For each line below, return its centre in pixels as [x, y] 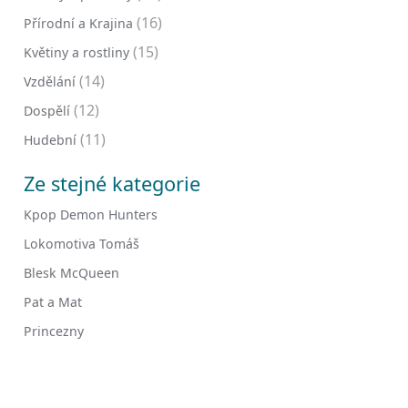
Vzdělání [50, 82]
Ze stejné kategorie [112, 184]
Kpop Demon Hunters [91, 214]
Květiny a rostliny [76, 52]
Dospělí [47, 111]
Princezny [54, 331]
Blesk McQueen [71, 273]
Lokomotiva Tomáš [82, 244]
